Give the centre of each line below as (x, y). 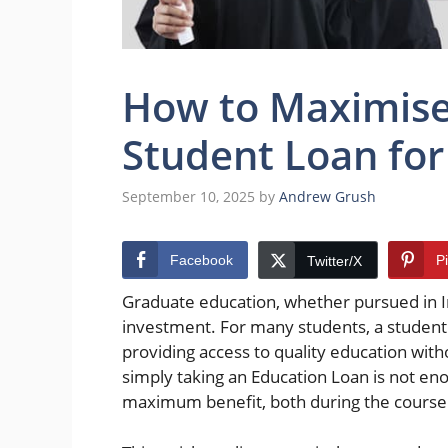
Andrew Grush (327, 196)
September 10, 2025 (188, 196)
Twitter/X (334, 261)
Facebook (201, 260)
